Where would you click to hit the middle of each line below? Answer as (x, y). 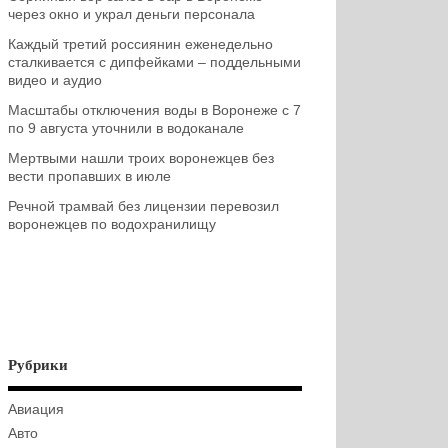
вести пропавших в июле (89, 177)
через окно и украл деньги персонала (131, 14)
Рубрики (37, 364)
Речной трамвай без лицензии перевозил (143, 207)
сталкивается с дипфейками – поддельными (154, 63)
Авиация (35, 410)
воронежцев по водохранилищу (111, 225)
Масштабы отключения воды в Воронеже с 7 (154, 111)
